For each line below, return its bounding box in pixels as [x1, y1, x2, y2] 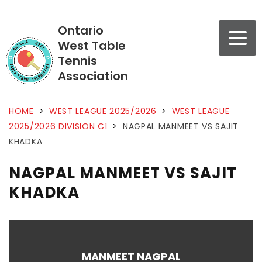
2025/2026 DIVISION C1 [9, 120, 108, 132]
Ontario [58, 22, 104, 39]
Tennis [58, 53, 97, 69]
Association [58, 68, 128, 84]
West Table [58, 37, 126, 54]
